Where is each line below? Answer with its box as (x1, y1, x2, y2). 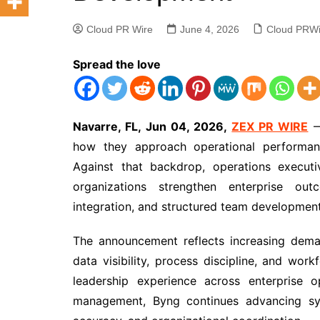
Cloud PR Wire (86, 24, 153, 35)
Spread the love (73, 57, 161, 71)
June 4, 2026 (180, 24, 239, 35)
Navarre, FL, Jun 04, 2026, (73, 119, 232, 134)
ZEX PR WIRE (231, 119, 309, 134)
